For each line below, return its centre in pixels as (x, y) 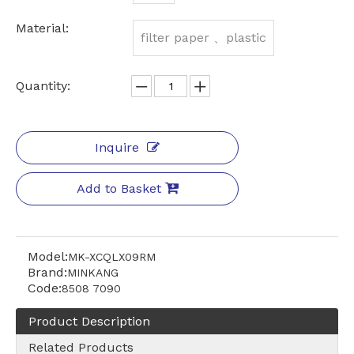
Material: (42, 28)
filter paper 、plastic (203, 38)
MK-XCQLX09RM (112, 257)
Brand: (47, 273)
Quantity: (43, 86)
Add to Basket (119, 189)
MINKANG (93, 273)
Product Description (89, 322)
